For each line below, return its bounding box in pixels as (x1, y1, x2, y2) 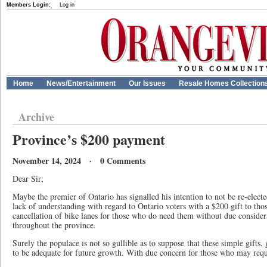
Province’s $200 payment (13, 129, 165, 150)
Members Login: (7, 2, 51, 8)
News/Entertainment (46, 79, 116, 88)
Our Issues (129, 79, 166, 88)
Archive (18, 109, 54, 125)
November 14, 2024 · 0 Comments (13, 154, 145, 167)
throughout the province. (13, 219, 96, 231)
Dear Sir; (13, 173, 44, 184)
